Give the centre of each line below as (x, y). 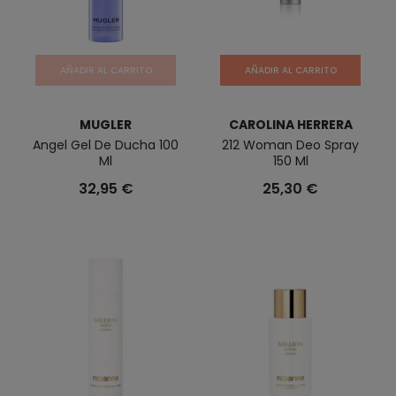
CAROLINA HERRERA (290, 125)
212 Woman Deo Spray (290, 145)
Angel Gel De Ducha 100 (106, 145)
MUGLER (106, 125)
